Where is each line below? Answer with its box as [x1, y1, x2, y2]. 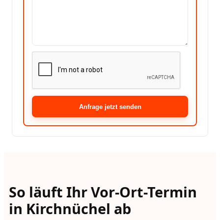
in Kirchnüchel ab [8, 199, 131, 219]
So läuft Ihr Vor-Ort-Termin [8, 182, 197, 202]
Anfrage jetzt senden [79, 103, 141, 110]
